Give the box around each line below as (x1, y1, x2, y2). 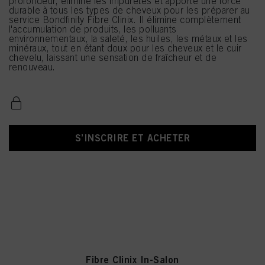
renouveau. (9, 62, 56, 72)
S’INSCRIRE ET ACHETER (75, 132, 190, 144)
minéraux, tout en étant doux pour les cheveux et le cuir (9, 43, 242, 53)
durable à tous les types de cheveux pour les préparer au (9, 5, 250, 15)
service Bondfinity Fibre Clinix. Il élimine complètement (9, 14, 241, 25)
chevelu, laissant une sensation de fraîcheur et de (9, 52, 217, 63)
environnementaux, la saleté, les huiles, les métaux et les (9, 33, 248, 44)
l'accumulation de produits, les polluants (9, 24, 177, 34)
